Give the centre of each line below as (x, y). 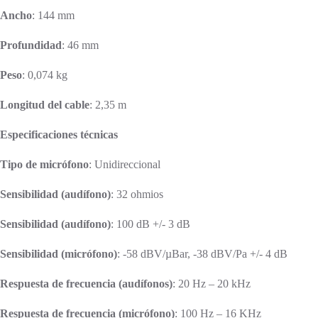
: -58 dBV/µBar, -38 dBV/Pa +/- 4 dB (202, 253)
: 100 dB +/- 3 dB (150, 224)
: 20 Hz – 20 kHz (212, 283)
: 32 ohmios (137, 194)
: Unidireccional (125, 164)
